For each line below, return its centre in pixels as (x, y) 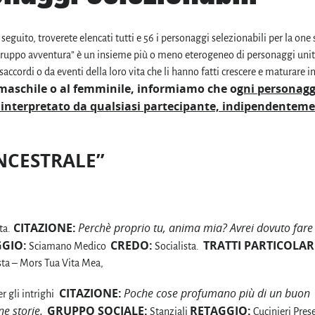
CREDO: (131, 245)
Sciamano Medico (69, 246)
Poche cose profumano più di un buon (217, 294)
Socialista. (178, 246)
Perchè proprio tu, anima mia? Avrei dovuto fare (195, 227)
